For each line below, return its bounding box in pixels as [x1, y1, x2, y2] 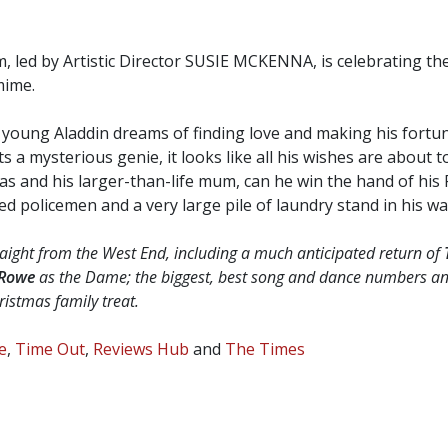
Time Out [14, 337, 85, 360]
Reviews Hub [92, 337, 189, 360]
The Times [224, 337, 305, 360]
